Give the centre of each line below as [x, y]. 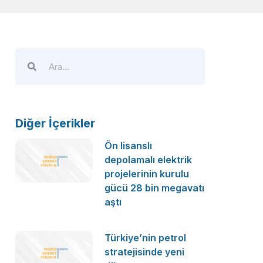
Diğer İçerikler [55, 123]
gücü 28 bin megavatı [155, 188]
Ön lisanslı [129, 146]
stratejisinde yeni [145, 252]
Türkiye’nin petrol [146, 238]
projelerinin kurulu [147, 174]
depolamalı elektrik [149, 160]
